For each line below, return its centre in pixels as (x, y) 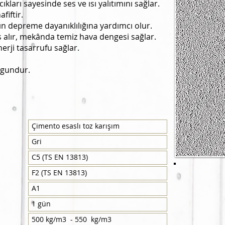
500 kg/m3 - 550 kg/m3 (71, 219)
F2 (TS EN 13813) (59, 173)
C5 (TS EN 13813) (60, 157)
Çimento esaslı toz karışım (75, 126)
